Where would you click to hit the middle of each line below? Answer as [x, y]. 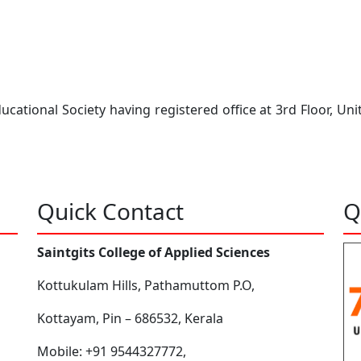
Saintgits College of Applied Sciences [154, 252]
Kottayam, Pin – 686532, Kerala [130, 318]
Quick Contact [110, 211]
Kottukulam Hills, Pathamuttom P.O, [146, 285]
